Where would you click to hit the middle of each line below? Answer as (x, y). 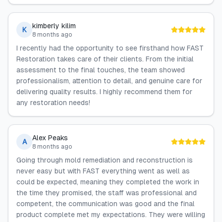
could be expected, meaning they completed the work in (108, 182)
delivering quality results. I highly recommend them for (104, 92)
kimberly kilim (54, 26)
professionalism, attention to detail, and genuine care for (109, 81)
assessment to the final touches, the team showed (101, 70)
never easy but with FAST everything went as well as (103, 171)
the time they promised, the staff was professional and (107, 193)
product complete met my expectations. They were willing (111, 215)
